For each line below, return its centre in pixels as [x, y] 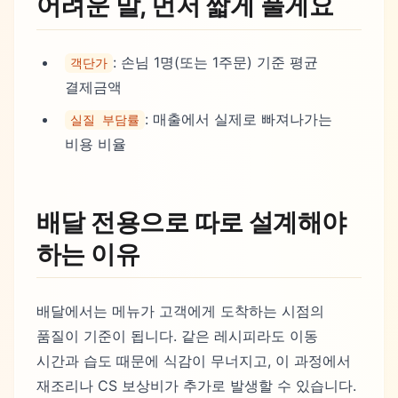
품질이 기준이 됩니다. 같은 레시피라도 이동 [177, 335]
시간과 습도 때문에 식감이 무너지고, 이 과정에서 [194, 360]
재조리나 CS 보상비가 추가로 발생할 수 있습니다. [196, 385]
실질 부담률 [105, 119]
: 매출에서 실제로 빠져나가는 [239, 119]
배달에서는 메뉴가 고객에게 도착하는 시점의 [180, 310]
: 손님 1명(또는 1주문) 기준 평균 [215, 62]
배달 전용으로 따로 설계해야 [191, 222]
